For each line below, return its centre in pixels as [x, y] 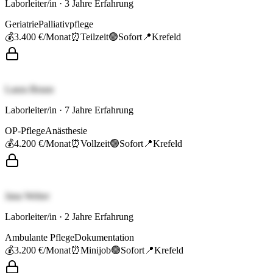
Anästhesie [66, 131]
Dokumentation [104, 238]
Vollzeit [95, 144]
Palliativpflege [66, 24]
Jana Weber [27, 196]
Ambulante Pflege [40, 238]
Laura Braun [29, 90]
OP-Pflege [25, 131]
